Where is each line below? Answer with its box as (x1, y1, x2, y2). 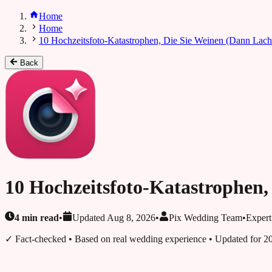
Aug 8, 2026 (107, 212, 155, 223)
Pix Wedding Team (169, 212, 242, 223)
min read (19, 212, 59, 223)
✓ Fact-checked (5, 234, 66, 245)
